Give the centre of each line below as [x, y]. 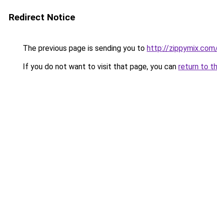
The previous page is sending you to [84, 48]
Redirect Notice [42, 17]
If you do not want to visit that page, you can [100, 67]
